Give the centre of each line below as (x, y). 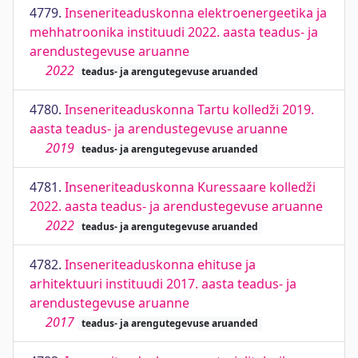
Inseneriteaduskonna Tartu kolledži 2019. (189, 109)
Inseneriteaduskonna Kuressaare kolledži (190, 187)
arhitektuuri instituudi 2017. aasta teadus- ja (163, 284)
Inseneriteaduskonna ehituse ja (160, 265)
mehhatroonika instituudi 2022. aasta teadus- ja (174, 32)
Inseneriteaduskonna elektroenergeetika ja (196, 13)
